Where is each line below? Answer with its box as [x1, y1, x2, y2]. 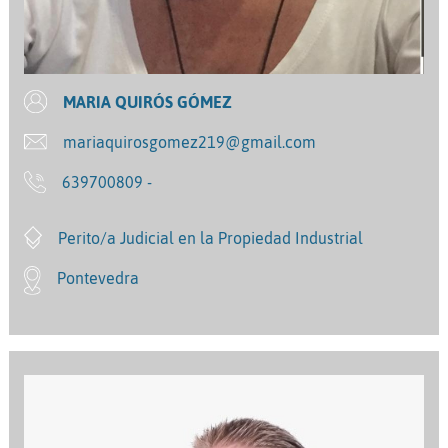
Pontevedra [57, 268, 140, 287]
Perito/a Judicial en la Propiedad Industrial [57, 228, 363, 247]
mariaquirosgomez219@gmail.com [63, 132, 317, 151]
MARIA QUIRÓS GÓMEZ [62, 92, 232, 111]
